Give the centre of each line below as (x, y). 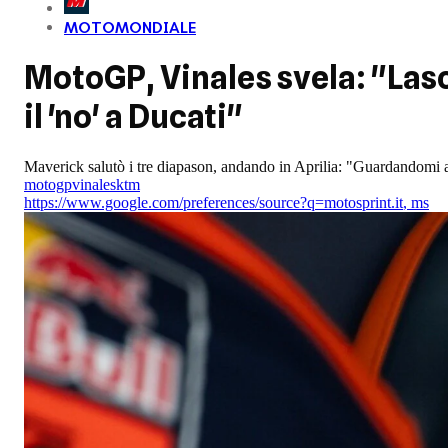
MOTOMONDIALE (130, 28)
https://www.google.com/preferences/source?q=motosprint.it (213, 202)
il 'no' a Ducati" (158, 117)
